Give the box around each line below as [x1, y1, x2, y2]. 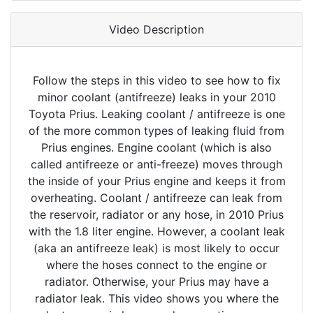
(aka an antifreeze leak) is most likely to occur [34, 241, 279, 256]
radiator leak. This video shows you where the [34, 291, 279, 306]
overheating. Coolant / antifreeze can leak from [31, 191, 282, 205]
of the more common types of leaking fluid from [29, 124, 284, 138]
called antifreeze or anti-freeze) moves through [31, 157, 282, 172]
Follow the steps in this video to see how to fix [32, 73, 281, 88]
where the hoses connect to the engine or [46, 258, 267, 272]
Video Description [109, 22, 204, 37]
